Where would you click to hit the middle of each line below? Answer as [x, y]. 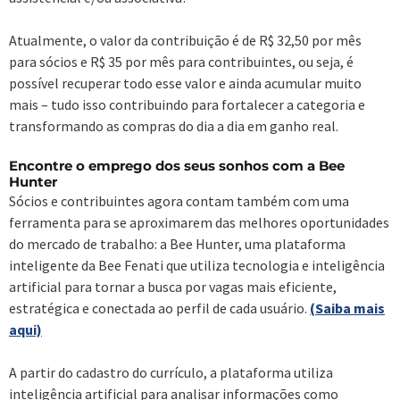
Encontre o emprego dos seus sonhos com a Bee [177, 165]
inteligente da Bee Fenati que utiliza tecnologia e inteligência [197, 265]
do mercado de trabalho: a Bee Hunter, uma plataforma [177, 243]
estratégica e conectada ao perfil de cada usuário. [159, 308]
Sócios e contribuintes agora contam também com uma [179, 200]
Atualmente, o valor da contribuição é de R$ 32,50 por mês [185, 40]
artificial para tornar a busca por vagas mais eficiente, [173, 286]
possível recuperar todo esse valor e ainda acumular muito [185, 83]
